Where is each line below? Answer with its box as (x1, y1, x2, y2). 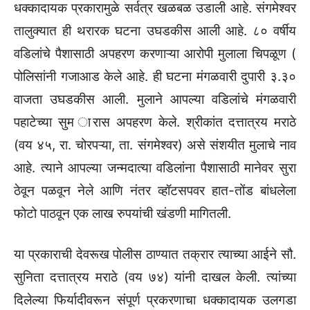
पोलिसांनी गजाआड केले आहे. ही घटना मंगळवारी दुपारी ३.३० (14, 69, 296, 85)
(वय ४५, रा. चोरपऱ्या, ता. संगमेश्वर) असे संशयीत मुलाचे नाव (14, 137, 296, 154)
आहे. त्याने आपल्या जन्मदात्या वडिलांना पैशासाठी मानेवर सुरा (14, 160, 296, 176)
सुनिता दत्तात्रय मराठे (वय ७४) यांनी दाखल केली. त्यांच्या (14, 269, 296, 286)
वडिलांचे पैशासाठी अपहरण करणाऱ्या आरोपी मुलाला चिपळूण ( (14, 46, 296, 62)
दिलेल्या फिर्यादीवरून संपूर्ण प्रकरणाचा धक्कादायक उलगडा (14, 292, 296, 309)
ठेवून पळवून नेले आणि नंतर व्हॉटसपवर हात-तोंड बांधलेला (14, 183, 296, 199)
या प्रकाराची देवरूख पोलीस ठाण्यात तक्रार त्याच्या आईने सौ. (14, 246, 296, 263)
